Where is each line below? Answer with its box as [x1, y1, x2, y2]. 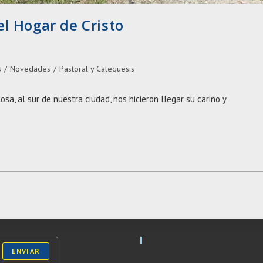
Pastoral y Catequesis [59, 63, 134, 74]
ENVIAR [11, 247, 40, 255]
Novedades [10, 63, 50, 74]
